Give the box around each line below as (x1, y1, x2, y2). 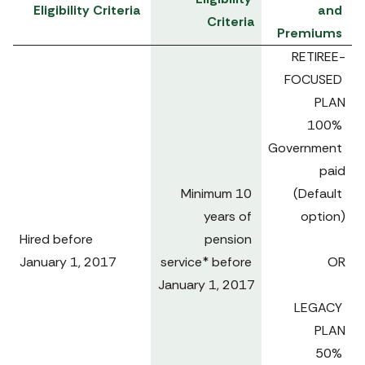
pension (204, 231, 252, 248)
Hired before (20, 231, 96, 248)
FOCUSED (284, 71, 342, 88)
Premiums (277, 24, 342, 42)
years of (204, 208, 252, 225)
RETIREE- (292, 48, 345, 65)
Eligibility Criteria (33, 2, 141, 19)
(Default (293, 185, 342, 202)
